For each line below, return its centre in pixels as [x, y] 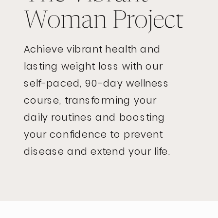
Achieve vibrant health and [92, 49]
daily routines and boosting [95, 117]
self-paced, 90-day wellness [97, 83]
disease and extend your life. [97, 151]
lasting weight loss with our [93, 66]
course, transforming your [90, 100]
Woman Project [104, 21]
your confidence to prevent [93, 134]
